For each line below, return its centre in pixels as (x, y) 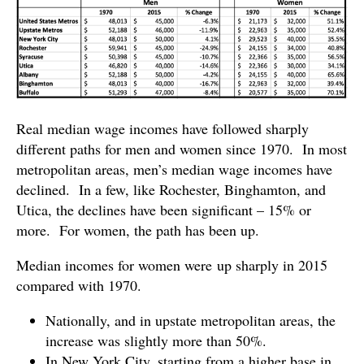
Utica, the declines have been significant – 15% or (164, 209)
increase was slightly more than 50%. (156, 340)
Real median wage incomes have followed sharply (162, 128)
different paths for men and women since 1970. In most (182, 148)
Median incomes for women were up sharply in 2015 (172, 264)
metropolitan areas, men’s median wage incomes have (174, 169)
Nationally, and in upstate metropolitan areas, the (191, 320)
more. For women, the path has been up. (138, 230)
